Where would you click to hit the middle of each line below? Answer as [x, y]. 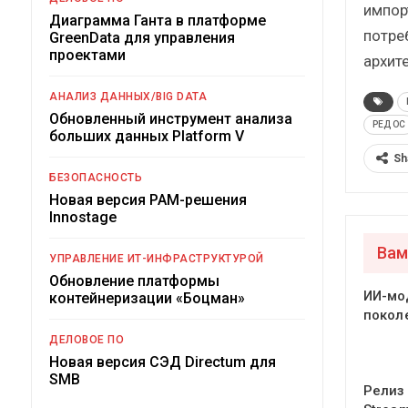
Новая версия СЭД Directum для [163, 362]
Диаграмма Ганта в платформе [158, 20]
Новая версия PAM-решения [148, 199]
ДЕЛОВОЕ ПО [87, 339]
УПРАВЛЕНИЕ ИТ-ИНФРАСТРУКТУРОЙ [157, 258]
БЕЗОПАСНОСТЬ [96, 177]
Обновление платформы [134, 280]
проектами [87, 55]
